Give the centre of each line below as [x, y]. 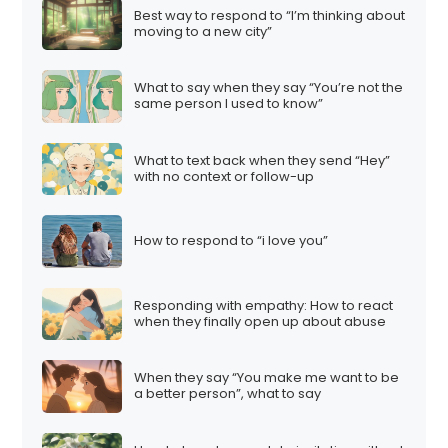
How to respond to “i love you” [231, 241]
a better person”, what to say [228, 394]
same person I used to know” [229, 104]
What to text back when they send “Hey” [262, 160]
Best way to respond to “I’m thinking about [270, 15]
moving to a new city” [203, 31]
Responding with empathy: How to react [264, 305]
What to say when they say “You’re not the [269, 88]
